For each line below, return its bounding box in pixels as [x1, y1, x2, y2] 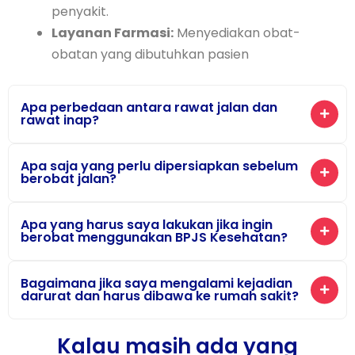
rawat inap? [21, 111, 99, 129]
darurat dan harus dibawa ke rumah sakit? [21, 287, 299, 305]
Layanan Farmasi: [52, 24, 174, 42]
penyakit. [52, 2, 109, 21]
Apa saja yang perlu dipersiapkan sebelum [21, 157, 298, 175]
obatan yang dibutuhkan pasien [52, 45, 249, 63]
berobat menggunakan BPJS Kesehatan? [21, 228, 288, 246]
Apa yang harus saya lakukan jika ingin [21, 216, 273, 234]
